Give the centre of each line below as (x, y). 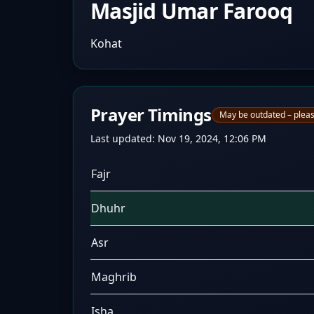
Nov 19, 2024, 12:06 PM (212, 138)
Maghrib (114, 277)
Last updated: (124, 138)
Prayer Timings (151, 115)
